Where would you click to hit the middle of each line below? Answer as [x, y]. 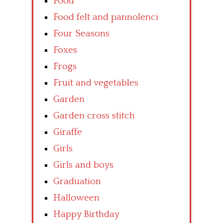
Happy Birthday [86, 214]
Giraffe [68, 132]
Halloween [76, 198]
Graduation [77, 181]
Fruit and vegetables [96, 83]
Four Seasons [81, 33]
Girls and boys [83, 165]
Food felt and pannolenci [106, 17]
